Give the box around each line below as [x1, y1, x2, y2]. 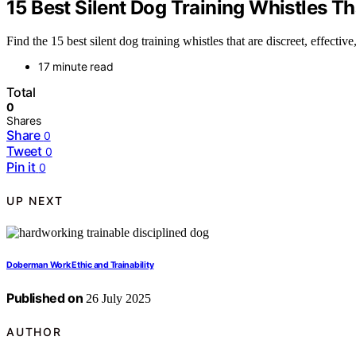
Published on [6, 290, 83, 307]
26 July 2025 [83, 292, 152, 306]
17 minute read [38, 60, 114, 74]
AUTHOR [6, 324, 62, 339]
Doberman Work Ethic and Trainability [6, 260, 154, 271]
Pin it [6, 159, 36, 176]
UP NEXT [6, 193, 64, 207]
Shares [6, 114, 41, 128]
